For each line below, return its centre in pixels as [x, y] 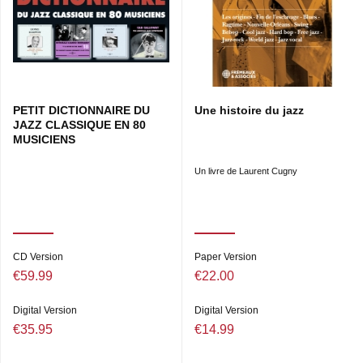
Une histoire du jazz [249, 111]
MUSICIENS [44, 140]
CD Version [38, 257]
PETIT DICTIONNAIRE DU [81, 111]
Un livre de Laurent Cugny [246, 171]
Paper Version [226, 257]
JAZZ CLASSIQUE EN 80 [79, 125]
